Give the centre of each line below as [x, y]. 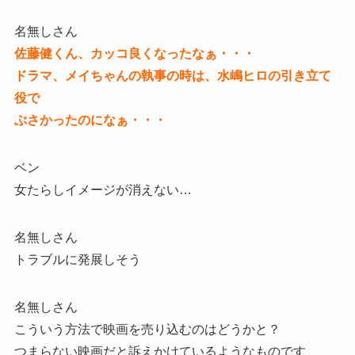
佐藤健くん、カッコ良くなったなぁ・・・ [134, 54]
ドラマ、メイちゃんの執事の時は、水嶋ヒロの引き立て [172, 76]
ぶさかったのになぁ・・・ [90, 120]
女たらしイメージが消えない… [103, 190]
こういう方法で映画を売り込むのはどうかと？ [147, 330]
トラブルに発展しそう [77, 260]
